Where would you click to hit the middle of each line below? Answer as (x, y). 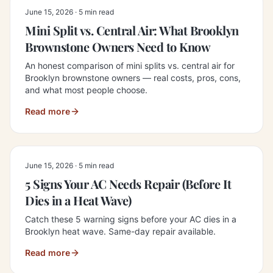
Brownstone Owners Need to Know (118, 47)
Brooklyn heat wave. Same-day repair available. (120, 231)
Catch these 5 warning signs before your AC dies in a (131, 219)
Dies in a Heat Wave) (78, 200)
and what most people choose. (86, 90)
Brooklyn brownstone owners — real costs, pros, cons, (133, 78)
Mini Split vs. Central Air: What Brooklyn (132, 30)
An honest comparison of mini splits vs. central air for (130, 66)
